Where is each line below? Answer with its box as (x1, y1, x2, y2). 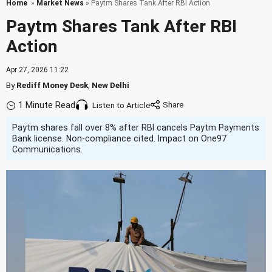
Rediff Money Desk (16, 80, 88, 90)
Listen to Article (92, 100, 151, 110)
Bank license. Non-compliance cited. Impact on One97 (12, 134, 226, 143)
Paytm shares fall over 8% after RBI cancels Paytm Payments (12, 123, 259, 132)
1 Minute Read (18, 100, 75, 111)
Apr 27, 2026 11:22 (6, 66, 69, 74)
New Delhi (92, 80, 129, 90)
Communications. (12, 144, 83, 154)
